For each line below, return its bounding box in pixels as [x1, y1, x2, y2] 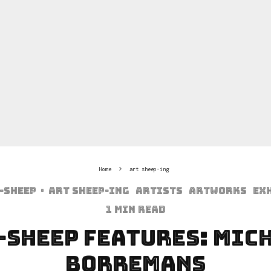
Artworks [189, 184, 247, 197]
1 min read [105, 203, 166, 216]
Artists [135, 184, 183, 197]
